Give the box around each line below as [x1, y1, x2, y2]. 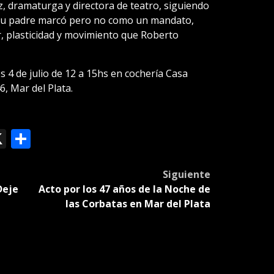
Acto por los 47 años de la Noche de [38, 182, 210, 196]
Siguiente [162, 167, 210, 181]
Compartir [30, 125, 124, 152]
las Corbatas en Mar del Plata [65, 196, 210, 210]
